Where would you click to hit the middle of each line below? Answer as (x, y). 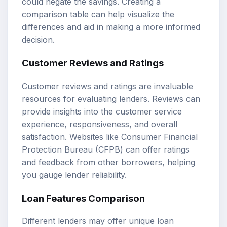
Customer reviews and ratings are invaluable (107, 86)
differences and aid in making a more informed (111, 27)
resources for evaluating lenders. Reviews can (111, 99)
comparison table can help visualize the (98, 14)
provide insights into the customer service (102, 111)
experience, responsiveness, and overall (100, 124)
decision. (38, 40)
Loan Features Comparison (83, 198)
